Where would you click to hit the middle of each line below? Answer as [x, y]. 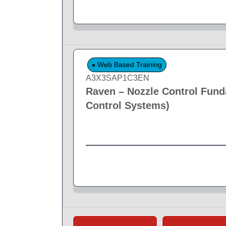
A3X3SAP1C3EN [118, 78]
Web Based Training [129, 64]
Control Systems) [128, 106]
